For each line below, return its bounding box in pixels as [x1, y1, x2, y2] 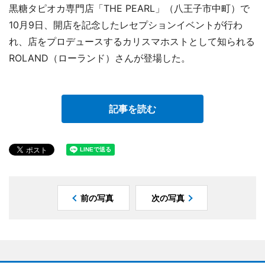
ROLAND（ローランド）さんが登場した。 [9, 51, 190, 64]
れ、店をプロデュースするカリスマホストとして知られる [9, 35, 255, 47]
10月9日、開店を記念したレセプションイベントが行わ [9, 18, 243, 31]
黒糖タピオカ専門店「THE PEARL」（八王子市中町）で [9, 2, 250, 14]
